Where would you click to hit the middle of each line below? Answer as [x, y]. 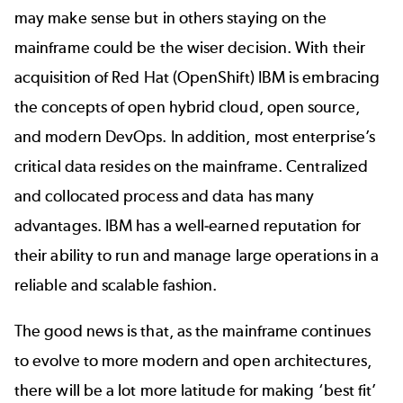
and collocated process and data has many [165, 196]
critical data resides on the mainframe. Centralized [192, 166]
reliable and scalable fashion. [118, 285]
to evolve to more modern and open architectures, [193, 361]
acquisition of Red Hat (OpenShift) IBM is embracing [197, 77]
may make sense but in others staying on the [171, 18]
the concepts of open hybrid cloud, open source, [187, 107]
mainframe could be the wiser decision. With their [190, 47]
